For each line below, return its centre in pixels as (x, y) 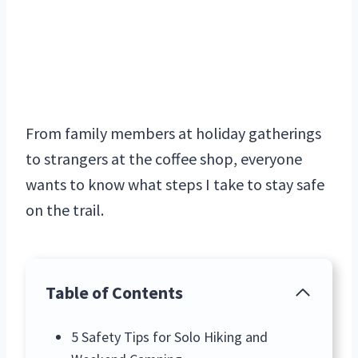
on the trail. (65, 209)
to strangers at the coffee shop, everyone (164, 158)
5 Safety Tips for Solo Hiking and (169, 336)
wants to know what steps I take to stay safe (175, 184)
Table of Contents (114, 292)
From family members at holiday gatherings (173, 133)
